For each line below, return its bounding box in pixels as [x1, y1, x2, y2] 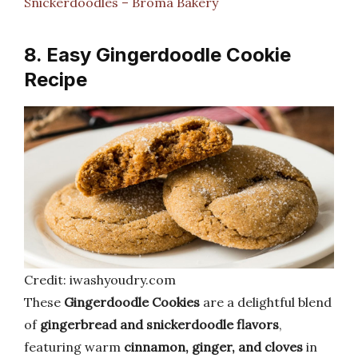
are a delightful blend [200, 294, 332, 311]
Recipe [24, 67, 87, 91]
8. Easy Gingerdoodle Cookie [24, 42, 291, 66]
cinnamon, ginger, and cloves [124, 339, 303, 356]
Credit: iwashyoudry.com [24, 272, 176, 288]
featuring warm [24, 339, 124, 356]
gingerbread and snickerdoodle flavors [40, 316, 279, 333]
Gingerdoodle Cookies [64, 294, 200, 311]
